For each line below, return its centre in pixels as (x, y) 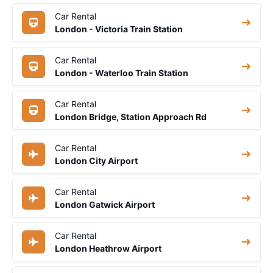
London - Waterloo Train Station (122, 73)
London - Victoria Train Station (119, 29)
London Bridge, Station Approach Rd (131, 116)
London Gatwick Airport (105, 204)
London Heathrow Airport (108, 248)
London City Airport (96, 160)
